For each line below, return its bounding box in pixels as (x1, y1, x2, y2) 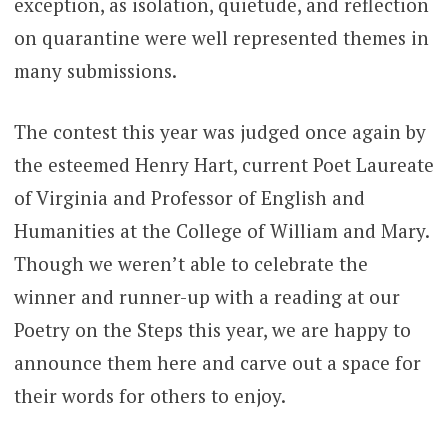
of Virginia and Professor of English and (13, 185, 365, 211)
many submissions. (13, 57, 177, 83)
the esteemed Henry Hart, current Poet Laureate (13, 152, 434, 178)
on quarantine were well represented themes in (13, 24, 429, 50)
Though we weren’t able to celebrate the (13, 251, 368, 277)
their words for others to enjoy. (13, 383, 286, 409)
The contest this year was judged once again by (13, 119, 426, 145)
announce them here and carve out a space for (13, 350, 421, 376)
